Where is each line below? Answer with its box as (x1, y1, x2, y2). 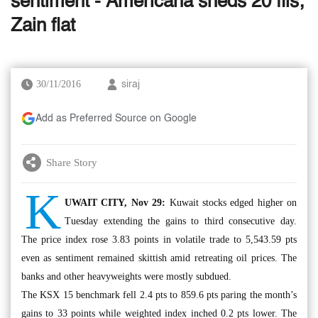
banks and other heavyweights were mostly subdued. (21, 271, 231, 282)
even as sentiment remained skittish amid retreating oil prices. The (21, 253, 297, 263)
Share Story (46, 156, 97, 168)
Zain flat (11, 17, 75, 35)
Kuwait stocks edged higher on (165, 197, 297, 208)
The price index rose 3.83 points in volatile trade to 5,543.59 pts (21, 234, 297, 245)
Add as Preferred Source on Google (35, 114, 197, 124)
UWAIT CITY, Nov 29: (65, 197, 166, 208)
